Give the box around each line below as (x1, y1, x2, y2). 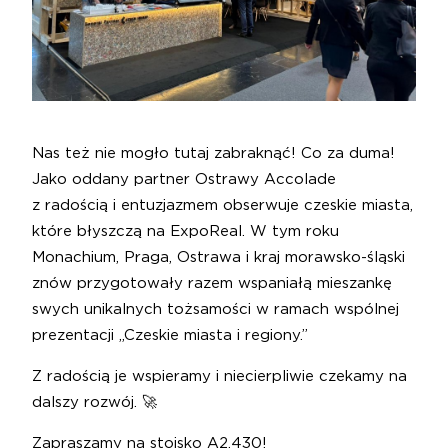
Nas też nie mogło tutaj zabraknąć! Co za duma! (32, 146, 395, 162)
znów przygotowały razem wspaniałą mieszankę (32, 276, 392, 292)
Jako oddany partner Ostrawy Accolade (32, 172, 336, 188)
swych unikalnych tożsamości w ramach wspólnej (32, 302, 399, 318)
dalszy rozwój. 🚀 (32, 395, 157, 411)
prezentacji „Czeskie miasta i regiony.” (32, 328, 308, 344)
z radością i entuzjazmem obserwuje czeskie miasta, (32, 198, 413, 214)
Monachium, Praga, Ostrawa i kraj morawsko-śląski (32, 250, 405, 266)
